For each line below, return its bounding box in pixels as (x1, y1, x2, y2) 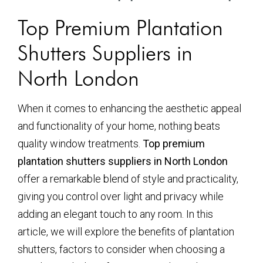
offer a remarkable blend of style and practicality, (18, 173, 238, 185)
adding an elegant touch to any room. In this (18, 208, 213, 220)
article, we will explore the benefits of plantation (18, 225, 234, 238)
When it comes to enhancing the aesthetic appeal (18, 102, 241, 114)
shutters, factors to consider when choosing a (18, 243, 225, 255)
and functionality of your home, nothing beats (18, 120, 220, 132)
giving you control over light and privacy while (18, 190, 224, 203)
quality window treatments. (18, 137, 143, 150)
